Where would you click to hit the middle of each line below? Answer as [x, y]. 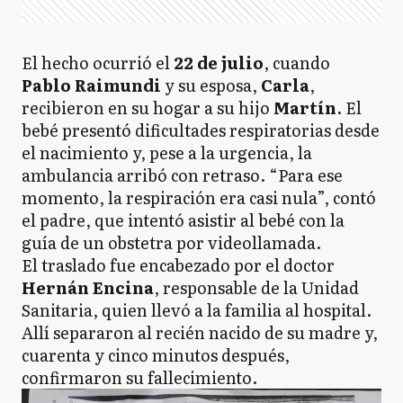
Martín [305, 107]
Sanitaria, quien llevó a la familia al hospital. [197, 309]
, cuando [297, 62]
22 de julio [219, 62]
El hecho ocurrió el [98, 62]
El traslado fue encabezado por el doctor [178, 264]
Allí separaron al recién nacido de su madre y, [200, 332]
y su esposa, [211, 85]
